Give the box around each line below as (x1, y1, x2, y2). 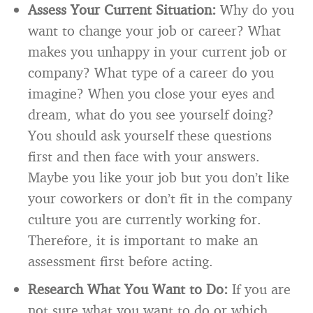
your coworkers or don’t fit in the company (28, 189, 292, 207)
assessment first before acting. (28, 252, 213, 270)
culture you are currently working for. (28, 210, 261, 228)
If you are (228, 279, 291, 298)
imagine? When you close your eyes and (28, 84, 275, 102)
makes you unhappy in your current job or (28, 42, 287, 60)
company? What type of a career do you (28, 63, 274, 81)
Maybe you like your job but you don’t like (28, 168, 289, 186)
